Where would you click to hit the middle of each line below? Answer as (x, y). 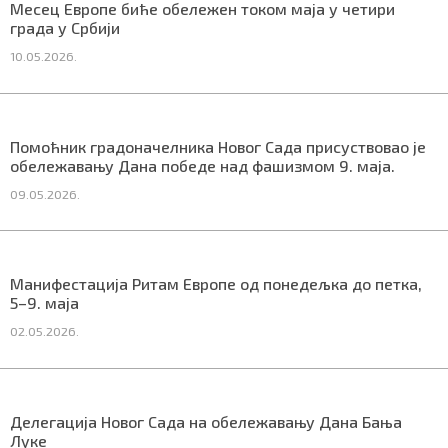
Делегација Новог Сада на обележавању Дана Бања (206, 421)
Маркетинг (91, 86)
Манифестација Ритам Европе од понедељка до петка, (216, 284)
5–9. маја (44, 303)
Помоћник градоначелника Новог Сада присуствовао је (218, 146)
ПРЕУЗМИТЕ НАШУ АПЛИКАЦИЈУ (300, 156)
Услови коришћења (222, 86)
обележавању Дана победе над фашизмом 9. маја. (202, 165)
